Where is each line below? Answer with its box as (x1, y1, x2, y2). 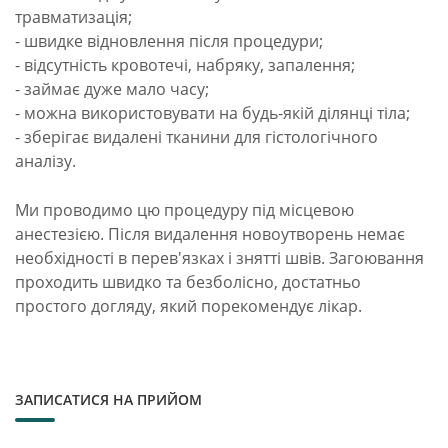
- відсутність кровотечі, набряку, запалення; (15, 53, 355, 76)
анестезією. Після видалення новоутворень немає (15, 222, 405, 245)
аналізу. (15, 149, 76, 172)
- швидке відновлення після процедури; (15, 29, 323, 52)
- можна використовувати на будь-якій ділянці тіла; (15, 101, 410, 124)
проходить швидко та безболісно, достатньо (15, 270, 361, 293)
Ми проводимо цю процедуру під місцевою (15, 198, 354, 221)
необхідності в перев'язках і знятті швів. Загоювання (15, 246, 424, 269)
